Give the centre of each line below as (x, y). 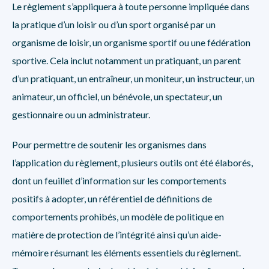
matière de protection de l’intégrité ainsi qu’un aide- (117, 234)
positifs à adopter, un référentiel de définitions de (112, 198)
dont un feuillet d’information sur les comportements (119, 180)
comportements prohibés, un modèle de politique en (118, 216)
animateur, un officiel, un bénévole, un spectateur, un (117, 96)
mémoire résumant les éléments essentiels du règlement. (126, 252)
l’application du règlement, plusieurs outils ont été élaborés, (132, 162)
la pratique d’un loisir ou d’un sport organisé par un (114, 24)
